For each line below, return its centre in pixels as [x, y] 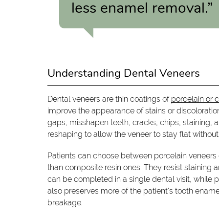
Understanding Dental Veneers [124, 73]
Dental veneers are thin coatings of [109, 99]
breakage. [65, 202]
